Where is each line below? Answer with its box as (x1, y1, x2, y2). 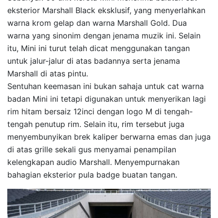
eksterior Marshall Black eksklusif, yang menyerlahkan (7, 5, 205, 16)
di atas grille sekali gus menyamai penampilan (7, 145, 176, 155)
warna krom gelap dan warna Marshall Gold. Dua (7, 18, 187, 28)
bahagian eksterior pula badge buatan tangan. (7, 170, 177, 180)
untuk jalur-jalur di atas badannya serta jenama (7, 56, 180, 66)
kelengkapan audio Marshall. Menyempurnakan (7, 157, 180, 167)
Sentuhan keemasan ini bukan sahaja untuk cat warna (7, 81, 204, 91)
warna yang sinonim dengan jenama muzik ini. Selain (7, 31, 200, 41)
